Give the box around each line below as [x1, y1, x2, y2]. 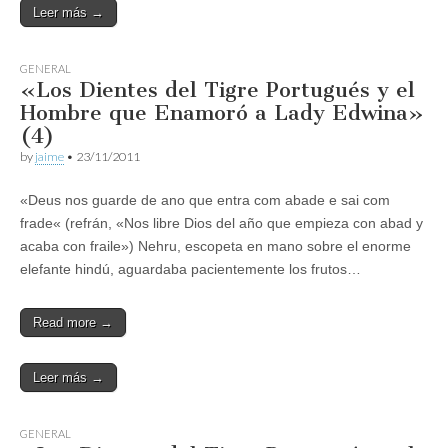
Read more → [33, 314, 113, 330]
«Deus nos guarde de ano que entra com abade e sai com [20, 191, 390, 208]
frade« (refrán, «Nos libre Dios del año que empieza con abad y [20, 214, 423, 231]
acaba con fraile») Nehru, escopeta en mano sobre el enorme [20, 237, 411, 254]
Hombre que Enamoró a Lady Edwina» [20, 99, 424, 125]
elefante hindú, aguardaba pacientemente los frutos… [20, 260, 361, 277]
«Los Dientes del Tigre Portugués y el [20, 76, 415, 102]
